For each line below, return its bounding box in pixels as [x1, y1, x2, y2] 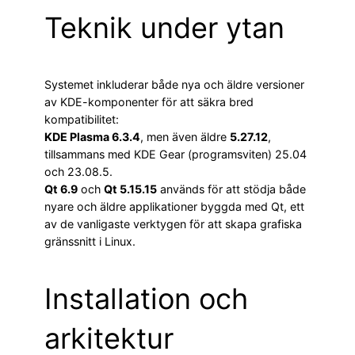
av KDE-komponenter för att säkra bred [44, 95, 254, 109]
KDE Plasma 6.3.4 [44, 130, 140, 144]
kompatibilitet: [44, 113, 119, 127]
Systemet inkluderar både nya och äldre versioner [44, 78, 304, 92]
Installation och [44, 281, 248, 317]
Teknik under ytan [44, 10, 284, 46]
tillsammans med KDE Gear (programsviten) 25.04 [44, 147, 307, 162]
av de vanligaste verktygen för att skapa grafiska [44, 217, 302, 231]
